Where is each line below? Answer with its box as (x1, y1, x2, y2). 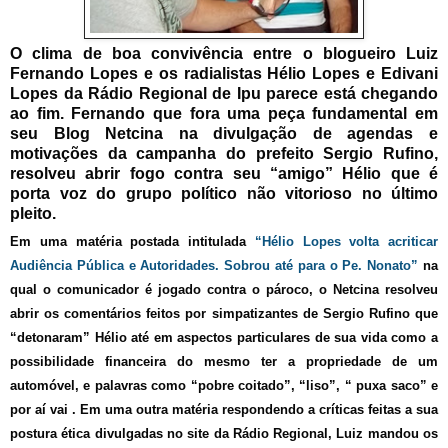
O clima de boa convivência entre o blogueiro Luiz (10, 45, 438, 63)
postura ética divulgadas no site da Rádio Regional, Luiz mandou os (10, 426, 438, 442)
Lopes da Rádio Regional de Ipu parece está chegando (10, 85, 438, 103)
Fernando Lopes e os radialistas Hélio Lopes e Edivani (10, 65, 438, 83)
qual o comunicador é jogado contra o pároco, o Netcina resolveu (10, 282, 438, 298)
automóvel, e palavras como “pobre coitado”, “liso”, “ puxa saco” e (10, 378, 438, 394)
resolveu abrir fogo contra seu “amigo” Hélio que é (10, 165, 438, 183)
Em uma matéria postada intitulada (10, 234, 255, 250)
